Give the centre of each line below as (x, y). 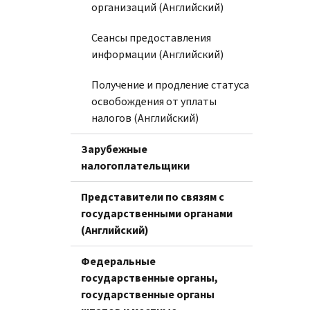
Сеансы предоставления (151, 37)
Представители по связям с (153, 197)
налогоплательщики (135, 165)
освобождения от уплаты (154, 101)
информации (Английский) (157, 54)
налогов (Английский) (145, 118)
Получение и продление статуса (170, 84)
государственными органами (157, 213)
